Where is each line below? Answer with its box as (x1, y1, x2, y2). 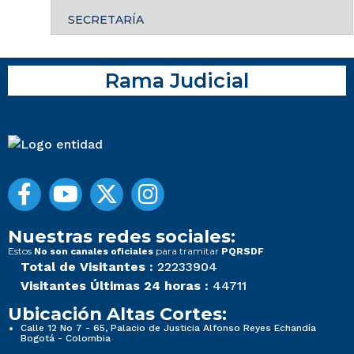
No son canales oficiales (34, 245, 153, 257)
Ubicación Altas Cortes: (8, 302, 227, 325)
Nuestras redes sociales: (8, 224, 235, 247)
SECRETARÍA (68, 12, 144, 27)
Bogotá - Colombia (21, 332, 111, 344)
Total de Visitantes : (21, 258, 153, 274)
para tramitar (153, 244, 221, 257)
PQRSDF (221, 245, 264, 257)
